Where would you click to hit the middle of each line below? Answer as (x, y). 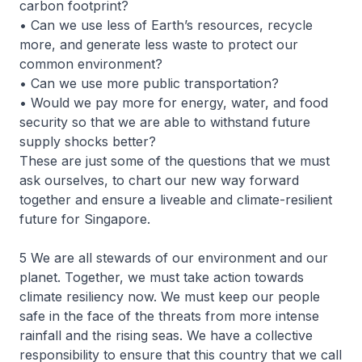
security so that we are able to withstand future (165, 122)
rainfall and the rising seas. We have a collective (166, 335)
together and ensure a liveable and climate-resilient (176, 200)
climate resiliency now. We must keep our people (170, 297)
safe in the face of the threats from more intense (169, 316)
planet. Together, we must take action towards (162, 277)
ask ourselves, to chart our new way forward (159, 180)
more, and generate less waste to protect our (159, 44)
